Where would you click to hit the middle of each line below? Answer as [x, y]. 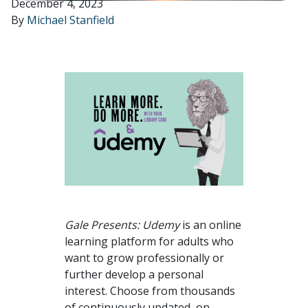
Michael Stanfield [70, 20]
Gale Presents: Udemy [123, 224]
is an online [212, 224]
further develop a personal [134, 274]
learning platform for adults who [149, 241]
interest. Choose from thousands [150, 290]
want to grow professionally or [144, 257]
